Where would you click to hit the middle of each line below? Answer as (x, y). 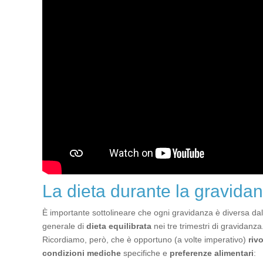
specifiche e (145, 253)
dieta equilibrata (119, 226)
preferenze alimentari (212, 253)
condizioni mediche (82, 253)
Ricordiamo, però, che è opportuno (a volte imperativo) (145, 239)
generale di (64, 226)
